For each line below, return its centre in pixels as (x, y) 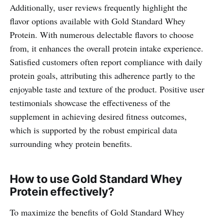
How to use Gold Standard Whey (96, 179)
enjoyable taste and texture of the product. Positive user (107, 89)
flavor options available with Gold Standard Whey (98, 21)
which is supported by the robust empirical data (93, 130)
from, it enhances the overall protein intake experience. (107, 48)
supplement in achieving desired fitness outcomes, (98, 116)
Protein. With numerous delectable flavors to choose (102, 34)
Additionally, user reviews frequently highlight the (99, 7)
